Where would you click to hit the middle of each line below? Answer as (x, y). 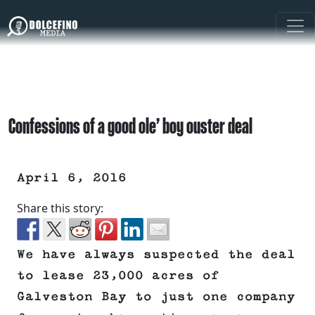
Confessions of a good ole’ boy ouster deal (130, 126)
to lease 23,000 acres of (118, 276)
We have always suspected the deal (156, 255)
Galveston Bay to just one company (156, 297)
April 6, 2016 (72, 178)
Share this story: (60, 208)
